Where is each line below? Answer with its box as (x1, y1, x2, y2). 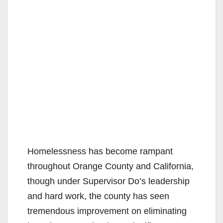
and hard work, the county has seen (27, 191, 169, 201)
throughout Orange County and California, (27, 161, 194, 171)
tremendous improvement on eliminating (27, 206, 187, 216)
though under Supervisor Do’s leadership (27, 176, 190, 186)
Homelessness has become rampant (27, 146, 173, 156)
